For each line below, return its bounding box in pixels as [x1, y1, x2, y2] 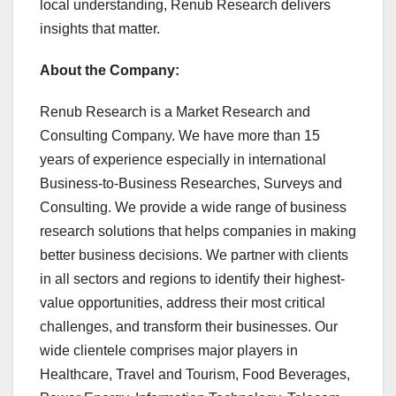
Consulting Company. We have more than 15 [40, 127, 320, 143]
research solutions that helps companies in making [40, 223, 356, 239]
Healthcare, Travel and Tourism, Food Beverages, [40, 366, 350, 382]
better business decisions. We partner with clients [40, 247, 348, 263]
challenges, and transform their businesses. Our [40, 318, 338, 334]
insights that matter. [40, 20, 160, 36]
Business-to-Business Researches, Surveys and [40, 175, 342, 191]
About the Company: [40, 62, 179, 78]
